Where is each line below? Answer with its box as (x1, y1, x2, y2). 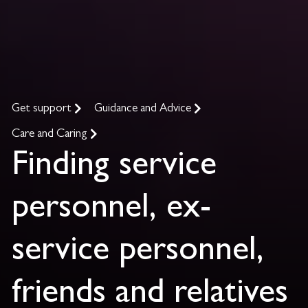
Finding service (12, 141, 217, 182)
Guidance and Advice (93, 100, 194, 114)
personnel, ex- (12, 184, 211, 225)
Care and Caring (12, 126, 90, 140)
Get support (12, 100, 74, 114)
